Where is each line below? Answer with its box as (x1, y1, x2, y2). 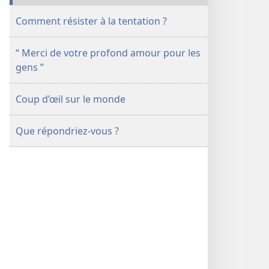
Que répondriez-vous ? (16, 124, 119, 138)
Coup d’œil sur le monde (16, 92, 125, 106)
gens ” (16, 61, 44, 74)
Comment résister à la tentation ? (16, 14, 167, 28)
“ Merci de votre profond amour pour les (16, 46, 201, 59)
